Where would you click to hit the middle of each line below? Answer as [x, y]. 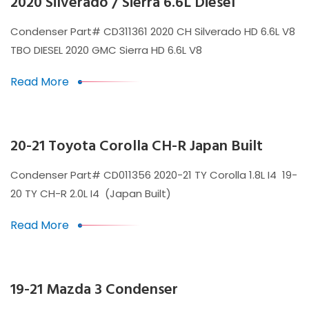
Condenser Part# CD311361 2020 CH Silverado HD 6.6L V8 [153, 31]
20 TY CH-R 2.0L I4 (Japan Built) [91, 193]
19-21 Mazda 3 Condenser [94, 290]
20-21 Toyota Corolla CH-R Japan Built [137, 147]
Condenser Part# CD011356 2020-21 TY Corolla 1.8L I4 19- [154, 175]
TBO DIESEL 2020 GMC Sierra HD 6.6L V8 [106, 50]
